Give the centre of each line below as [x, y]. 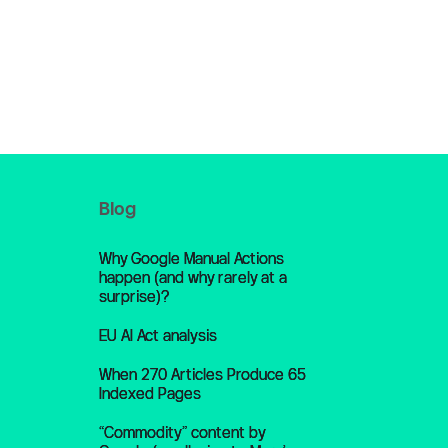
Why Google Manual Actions [191, 258]
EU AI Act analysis [157, 335]
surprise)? [133, 296]
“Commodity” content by [181, 432]
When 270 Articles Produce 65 [202, 374]
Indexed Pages [149, 393]
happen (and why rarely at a [192, 277]
